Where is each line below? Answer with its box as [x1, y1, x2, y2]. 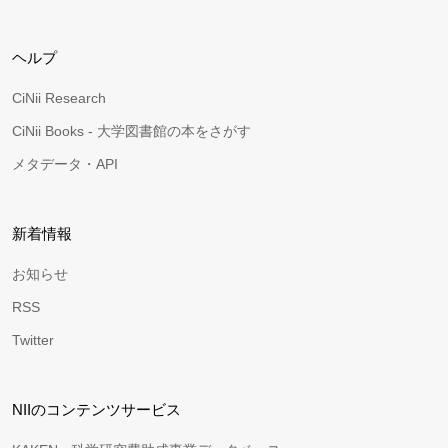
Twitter [12, 332, 54, 348]
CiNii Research [12, 90, 106, 106]
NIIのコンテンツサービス [12, 401, 181, 418]
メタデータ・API [12, 156, 118, 172]
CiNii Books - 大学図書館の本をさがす [12, 123, 251, 139]
